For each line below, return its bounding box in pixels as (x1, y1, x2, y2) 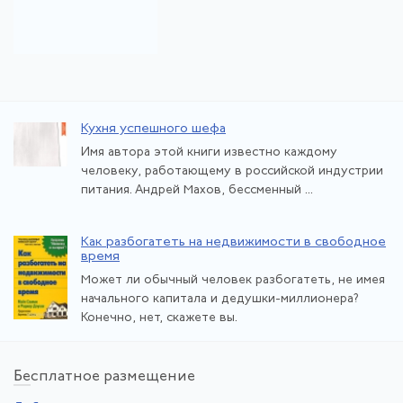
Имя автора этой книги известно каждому (81, 146, 337, 159)
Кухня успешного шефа (81, 121, 226, 136)
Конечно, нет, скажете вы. (81, 311, 237, 326)
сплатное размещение (31, 369, 195, 385)
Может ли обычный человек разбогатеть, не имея (81, 273, 385, 288)
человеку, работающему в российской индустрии (81, 165, 383, 178)
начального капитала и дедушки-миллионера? (81, 292, 359, 307)
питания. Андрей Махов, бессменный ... (81, 184, 313, 197)
